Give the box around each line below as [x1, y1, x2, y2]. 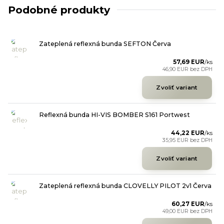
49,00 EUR [162, 208, 190, 215]
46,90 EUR [162, 65, 190, 72]
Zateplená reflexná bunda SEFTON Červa [38, 39, 171, 47]
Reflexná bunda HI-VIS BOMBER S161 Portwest [38, 110, 190, 118]
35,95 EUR [162, 136, 190, 143]
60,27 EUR [171, 200, 204, 208]
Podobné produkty [8, 3, 110, 16]
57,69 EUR [172, 58, 204, 65]
